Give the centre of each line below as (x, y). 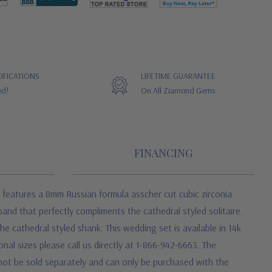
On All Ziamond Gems (178, 90)
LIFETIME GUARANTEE (178, 76)
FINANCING (163, 153)
